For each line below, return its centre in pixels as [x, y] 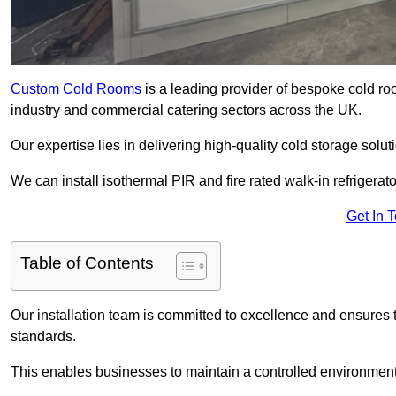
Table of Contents [87, 263]
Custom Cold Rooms [76, 89]
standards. [43, 337]
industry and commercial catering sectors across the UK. [186, 110]
